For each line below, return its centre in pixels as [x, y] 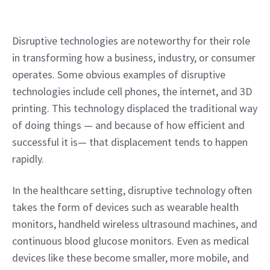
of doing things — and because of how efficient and [128, 125]
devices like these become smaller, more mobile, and [130, 258]
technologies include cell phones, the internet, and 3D [132, 91]
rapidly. [28, 159]
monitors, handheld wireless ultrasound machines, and [135, 224]
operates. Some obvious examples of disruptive [119, 74]
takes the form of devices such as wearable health [125, 207]
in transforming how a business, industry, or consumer [134, 58]
